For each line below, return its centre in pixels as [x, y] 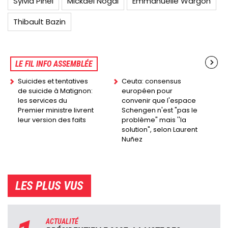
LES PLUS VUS [49, 186]
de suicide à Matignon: [55, 91]
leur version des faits [52, 120]
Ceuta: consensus [151, 81]
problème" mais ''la [154, 120]
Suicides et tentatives [53, 81]
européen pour [147, 91]
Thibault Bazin [39, 22]
